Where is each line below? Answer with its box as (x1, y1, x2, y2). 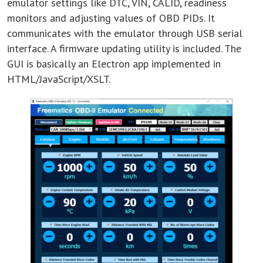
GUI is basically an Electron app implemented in (7, 57, 221, 70)
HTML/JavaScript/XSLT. (7, 72, 110, 86)
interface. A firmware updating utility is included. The (7, 42, 241, 55)
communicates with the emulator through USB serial (7, 26, 242, 40)
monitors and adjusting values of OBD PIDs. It (7, 11, 215, 25)
